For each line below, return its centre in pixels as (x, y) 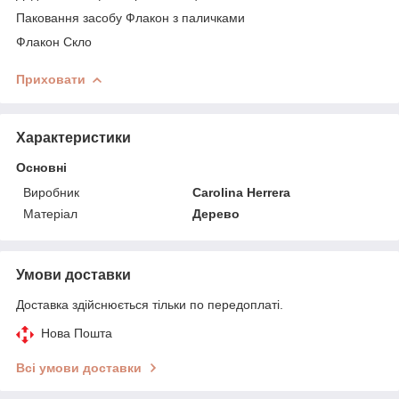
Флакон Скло (54, 41)
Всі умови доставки (79, 367)
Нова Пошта (77, 333)
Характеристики (73, 137)
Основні (41, 167)
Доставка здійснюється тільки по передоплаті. (150, 304)
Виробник (51, 192)
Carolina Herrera (242, 192)
